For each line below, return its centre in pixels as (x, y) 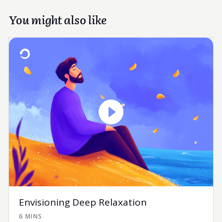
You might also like (57, 19)
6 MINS (30, 216)
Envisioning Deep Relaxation (83, 202)
